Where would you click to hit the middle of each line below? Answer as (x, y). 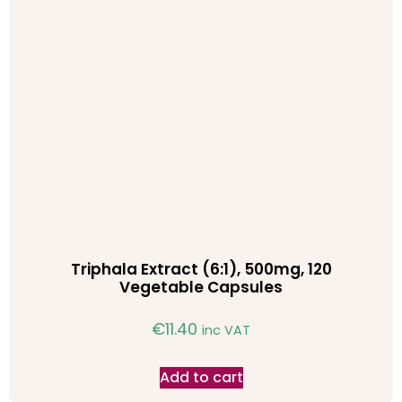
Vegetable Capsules (201, 287)
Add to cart (201, 378)
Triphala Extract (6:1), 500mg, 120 (201, 269)
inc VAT (226, 331)
